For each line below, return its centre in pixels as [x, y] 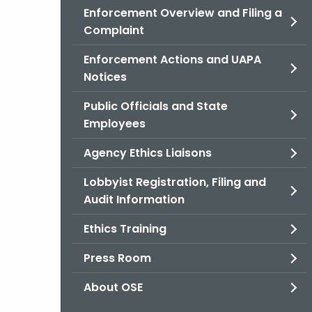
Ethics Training [125, 229]
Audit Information [134, 200]
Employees [115, 124]
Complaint [114, 30]
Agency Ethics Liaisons [148, 153]
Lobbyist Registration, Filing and [175, 182]
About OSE [113, 287]
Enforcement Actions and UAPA [172, 60]
